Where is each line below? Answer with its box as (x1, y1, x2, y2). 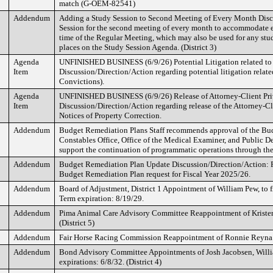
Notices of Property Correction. (59, 111, 161, 120)
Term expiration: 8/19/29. (59, 194, 144, 203)
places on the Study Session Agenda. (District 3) (59, 43, 216, 52)
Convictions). (59, 77, 104, 86)
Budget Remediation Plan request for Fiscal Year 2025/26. (59, 169, 250, 179)
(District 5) (59, 218, 94, 227)
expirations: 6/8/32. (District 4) (59, 257, 161, 266)
